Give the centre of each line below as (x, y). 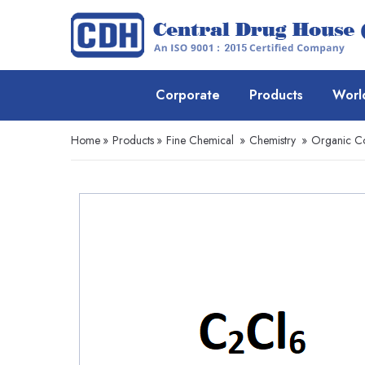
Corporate (188, 95)
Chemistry (273, 140)
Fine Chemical (200, 140)
